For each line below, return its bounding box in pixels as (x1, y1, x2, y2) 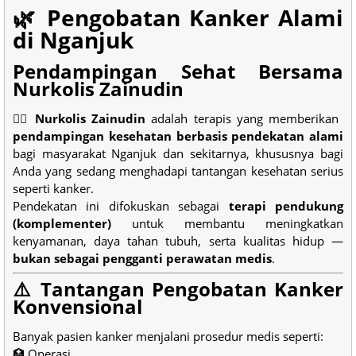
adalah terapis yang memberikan (145, 110, 339, 126)
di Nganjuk (13, 24, 133, 55)
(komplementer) (13, 215, 111, 231)
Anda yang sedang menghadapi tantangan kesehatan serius (13, 162, 343, 179)
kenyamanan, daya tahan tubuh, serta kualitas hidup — (13, 232, 343, 249)
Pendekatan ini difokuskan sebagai (13, 197, 229, 214)
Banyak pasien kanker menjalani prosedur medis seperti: (13, 327, 323, 344)
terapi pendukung (228, 197, 344, 214)
